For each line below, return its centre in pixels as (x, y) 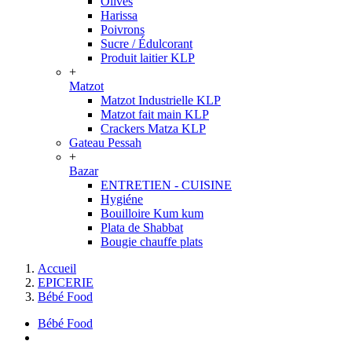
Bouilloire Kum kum (152, 213)
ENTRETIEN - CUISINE (166, 185)
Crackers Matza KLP (153, 128)
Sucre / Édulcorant (147, 44)
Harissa (119, 15)
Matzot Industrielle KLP (161, 100)
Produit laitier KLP (148, 58)
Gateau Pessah (105, 143)
